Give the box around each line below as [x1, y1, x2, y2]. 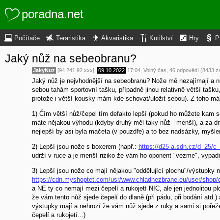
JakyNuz [33, 67, 55, 73]
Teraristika [56, 35, 85, 42]
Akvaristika [101, 35, 133, 42]
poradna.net [22, 7, 83, 21]
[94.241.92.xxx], [56, 67, 97, 73]
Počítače [14, 35, 40, 42]
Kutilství [149, 35, 173, 42]
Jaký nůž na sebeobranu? [5, 52, 137, 65]
